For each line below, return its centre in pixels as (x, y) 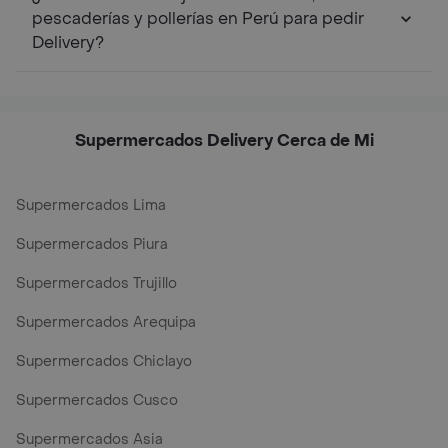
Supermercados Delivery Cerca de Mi (224, 140)
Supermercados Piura (92, 244)
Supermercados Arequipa (106, 322)
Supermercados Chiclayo (104, 361)
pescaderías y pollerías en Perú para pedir (198, 18)
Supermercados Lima (91, 205)
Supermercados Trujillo (96, 283)
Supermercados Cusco (97, 400)
